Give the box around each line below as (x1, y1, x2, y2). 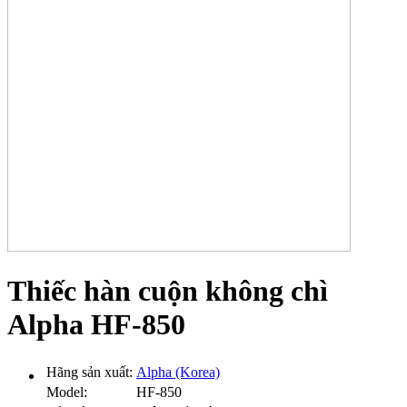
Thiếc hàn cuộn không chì (7, 274, 328, 308)
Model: (46, 383, 87, 400)
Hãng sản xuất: (46, 363, 133, 380)
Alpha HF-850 (7, 308, 185, 342)
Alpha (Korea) (136, 363, 220, 380)
